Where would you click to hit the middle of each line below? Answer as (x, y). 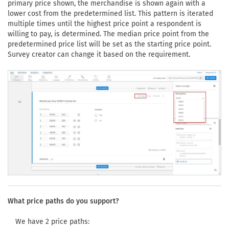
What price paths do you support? (63, 201)
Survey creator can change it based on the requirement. (99, 54)
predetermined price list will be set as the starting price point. (109, 44)
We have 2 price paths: (52, 221)
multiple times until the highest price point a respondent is (105, 24)
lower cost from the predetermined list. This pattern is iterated (110, 13)
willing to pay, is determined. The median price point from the (108, 34)
